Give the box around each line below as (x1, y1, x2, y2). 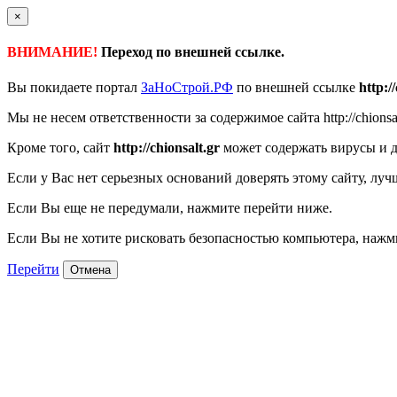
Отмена (70, 262, 111, 276)
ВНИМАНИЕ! (7, 44, 97, 60)
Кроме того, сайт (7, 139, 113, 155)
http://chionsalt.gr (113, 139, 220, 155)
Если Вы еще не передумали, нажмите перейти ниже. (7, 199, 332, 215)
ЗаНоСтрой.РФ (141, 79, 233, 95)
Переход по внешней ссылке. (97, 44, 284, 60)
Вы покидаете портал (7, 79, 141, 95)
